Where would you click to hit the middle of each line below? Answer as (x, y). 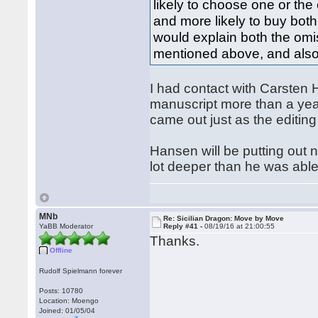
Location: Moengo (69, 301)
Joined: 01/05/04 (67, 311)
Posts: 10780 (61, 291)
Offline (61, 250)
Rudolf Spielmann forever (81, 271)
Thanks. (175, 241)
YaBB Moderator (66, 226)
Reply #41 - (184, 226)
